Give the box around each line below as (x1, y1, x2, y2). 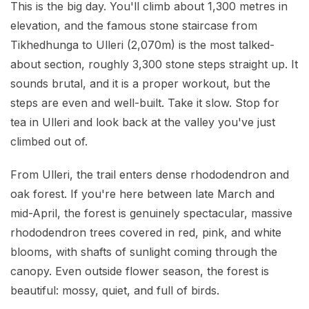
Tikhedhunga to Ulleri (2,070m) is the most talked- (10, 38, 275, 52)
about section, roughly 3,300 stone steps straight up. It (10, 57, 298, 72)
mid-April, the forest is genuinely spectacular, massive (10, 206, 292, 221)
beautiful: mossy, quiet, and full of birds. (10, 283, 219, 298)
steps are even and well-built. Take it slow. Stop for (10, 96, 279, 110)
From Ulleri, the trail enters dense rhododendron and (10, 168, 289, 182)
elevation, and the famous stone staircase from (10, 19, 257, 33)
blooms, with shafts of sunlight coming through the (10, 245, 277, 259)
